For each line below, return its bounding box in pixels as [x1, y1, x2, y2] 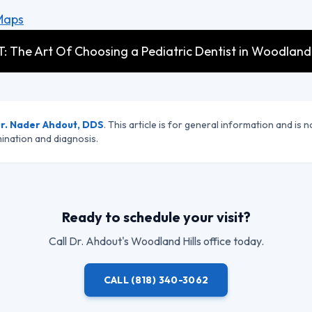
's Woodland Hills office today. [121, 234, 264, 248]
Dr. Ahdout [68, 234, 122, 248]
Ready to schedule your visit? [61, 208, 251, 226]
